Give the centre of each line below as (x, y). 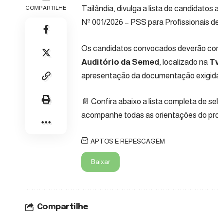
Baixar (100, 162)
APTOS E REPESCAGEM (128, 141)
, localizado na (184, 62)
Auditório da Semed (120, 62)
